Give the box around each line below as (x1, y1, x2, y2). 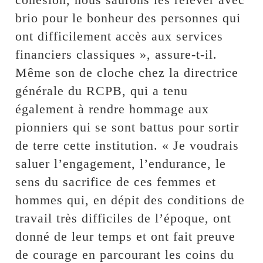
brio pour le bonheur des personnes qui (15, 10, 241, 25)
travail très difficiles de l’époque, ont (15, 210, 232, 225)
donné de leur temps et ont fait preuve (15, 228, 236, 244)
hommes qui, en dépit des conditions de (15, 192, 245, 207)
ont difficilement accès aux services (15, 28, 224, 43)
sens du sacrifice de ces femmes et (15, 174, 217, 189)
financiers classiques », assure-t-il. (15, 46, 218, 62)
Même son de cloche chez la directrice (15, 65, 239, 80)
